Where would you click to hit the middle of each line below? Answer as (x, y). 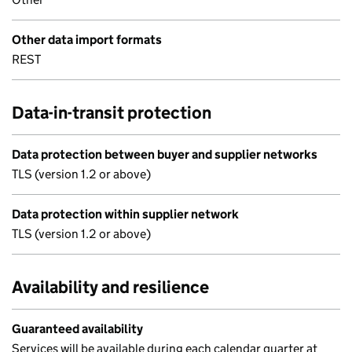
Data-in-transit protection (112, 113)
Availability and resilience (110, 287)
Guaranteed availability (77, 329)
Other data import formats (87, 40)
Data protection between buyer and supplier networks (165, 154)
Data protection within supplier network (125, 214)
